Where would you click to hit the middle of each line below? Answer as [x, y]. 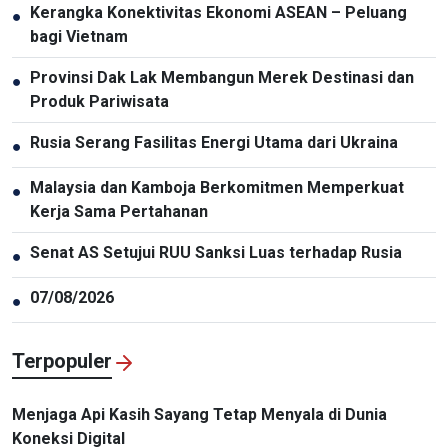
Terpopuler [62, 360]
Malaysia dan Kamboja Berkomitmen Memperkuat [217, 187]
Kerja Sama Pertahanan [119, 211]
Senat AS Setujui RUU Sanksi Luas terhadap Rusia [216, 252]
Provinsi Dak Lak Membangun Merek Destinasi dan [222, 77]
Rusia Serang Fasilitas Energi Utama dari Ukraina [214, 142]
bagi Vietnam [79, 36]
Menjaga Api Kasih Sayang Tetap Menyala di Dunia [199, 414]
